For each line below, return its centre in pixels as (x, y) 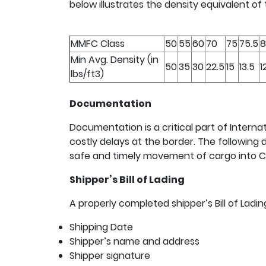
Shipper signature (110, 256)
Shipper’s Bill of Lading (127, 180)
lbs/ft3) (87, 74)
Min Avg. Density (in (115, 60)
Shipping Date (101, 227)
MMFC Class (98, 44)
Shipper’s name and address (134, 241)
